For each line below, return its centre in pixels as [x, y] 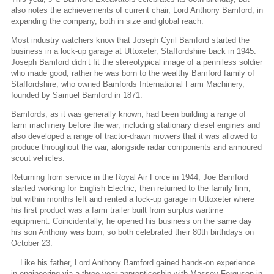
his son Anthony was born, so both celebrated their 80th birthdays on [132, 232]
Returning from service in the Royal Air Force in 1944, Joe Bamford [130, 177]
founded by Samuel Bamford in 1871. [77, 95]
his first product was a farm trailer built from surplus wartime [117, 210]
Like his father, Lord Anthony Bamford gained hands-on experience [138, 262]
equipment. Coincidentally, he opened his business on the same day [131, 221]
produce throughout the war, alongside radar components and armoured [136, 147]
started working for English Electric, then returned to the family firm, [131, 188]
